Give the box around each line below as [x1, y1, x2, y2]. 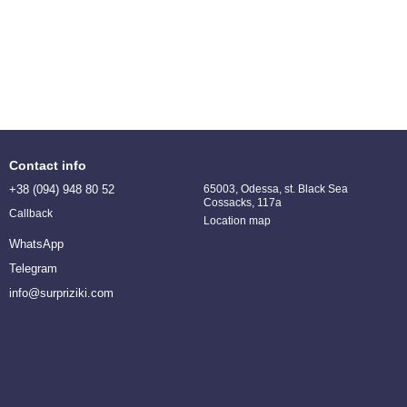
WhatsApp [9, 237, 64, 252]
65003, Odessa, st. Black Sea [203, 183, 348, 195]
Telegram [9, 262, 57, 276]
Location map [203, 214, 271, 227]
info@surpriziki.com [9, 286, 114, 301]
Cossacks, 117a [203, 196, 282, 209]
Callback [9, 207, 53, 221]
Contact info [9, 158, 86, 173]
